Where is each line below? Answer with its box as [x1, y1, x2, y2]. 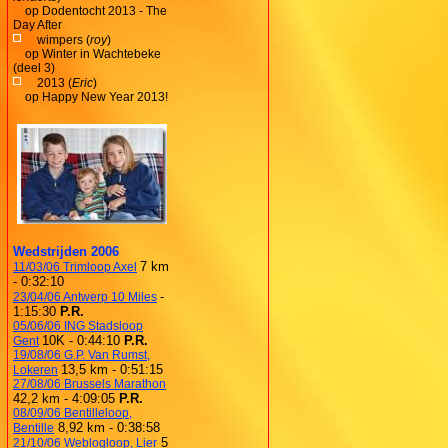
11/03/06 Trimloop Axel [13, 259, 137, 274]
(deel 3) [13, 60, 55, 75]
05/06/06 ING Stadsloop [13, 318, 143, 333]
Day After [13, 17, 62, 32]
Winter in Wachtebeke [42, 46, 161, 61]
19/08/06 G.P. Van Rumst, [13, 347, 150, 362]
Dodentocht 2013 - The [42, 3, 167, 18]
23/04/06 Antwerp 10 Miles [13, 289, 157, 304]
